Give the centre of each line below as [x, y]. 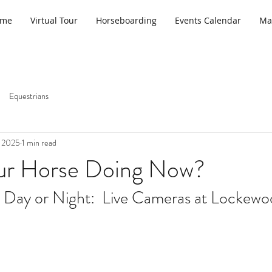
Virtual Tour [54, 20]
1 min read [39, 142]
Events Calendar [208, 20]
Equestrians [29, 96]
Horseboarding [126, 20]
